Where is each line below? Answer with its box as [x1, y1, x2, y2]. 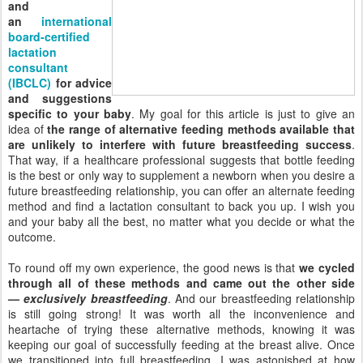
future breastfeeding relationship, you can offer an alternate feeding [8, 181, 355, 199]
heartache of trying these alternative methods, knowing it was [8, 320, 355, 337]
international [41, 12, 112, 29]
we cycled [295, 258, 356, 275]
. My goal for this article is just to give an [130, 105, 356, 122]
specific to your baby [8, 105, 131, 122]
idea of [8, 120, 48, 137]
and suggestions [8, 89, 112, 106]
